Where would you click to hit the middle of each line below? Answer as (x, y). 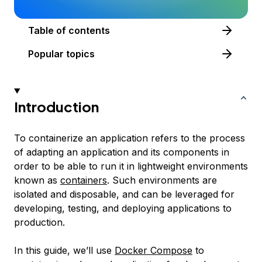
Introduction (56, 106)
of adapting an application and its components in (122, 152)
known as (37, 180)
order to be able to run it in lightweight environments (131, 166)
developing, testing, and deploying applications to (123, 208)
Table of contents (89, 30)
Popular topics (61, 54)
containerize (56, 138)
